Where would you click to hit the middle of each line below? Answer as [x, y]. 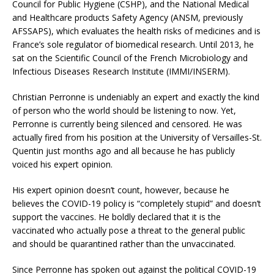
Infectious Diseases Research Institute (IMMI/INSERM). [121, 72]
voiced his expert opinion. [62, 165]
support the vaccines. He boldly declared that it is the [117, 217]
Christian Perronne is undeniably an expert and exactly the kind [136, 97]
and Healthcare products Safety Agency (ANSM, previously [128, 18]
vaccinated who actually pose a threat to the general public [129, 231]
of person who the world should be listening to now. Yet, [124, 111]
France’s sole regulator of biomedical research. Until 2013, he [133, 45]
